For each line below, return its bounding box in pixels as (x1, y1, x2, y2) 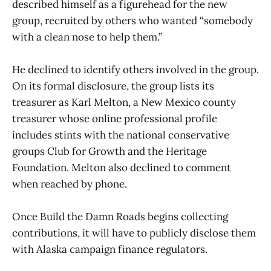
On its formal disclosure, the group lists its (12, 79, 214, 93)
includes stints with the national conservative (12, 128, 229, 142)
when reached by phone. (12, 177, 127, 191)
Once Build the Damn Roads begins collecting (12, 210, 228, 224)
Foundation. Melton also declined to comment (12, 160, 231, 174)
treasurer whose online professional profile (12, 111, 217, 125)
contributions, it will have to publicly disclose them (12, 226, 256, 240)
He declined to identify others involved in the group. (12, 62, 259, 76)
